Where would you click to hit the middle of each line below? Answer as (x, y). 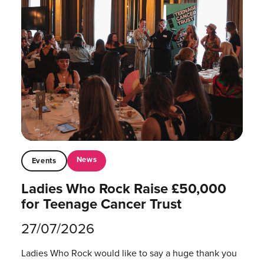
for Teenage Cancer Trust (101, 204)
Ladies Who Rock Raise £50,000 (123, 188)
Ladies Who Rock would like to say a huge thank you (129, 253)
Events (44, 160)
